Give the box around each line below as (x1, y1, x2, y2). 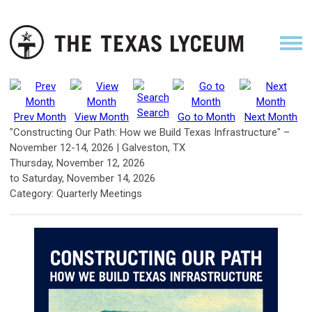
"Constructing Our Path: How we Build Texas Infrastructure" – (10, 126, 290, 139)
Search (136, 107, 169, 119)
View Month (75, 111, 129, 123)
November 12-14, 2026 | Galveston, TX (10, 141, 185, 154)
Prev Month (14, 111, 66, 123)
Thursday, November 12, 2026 (10, 157, 145, 169)
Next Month (244, 111, 297, 123)
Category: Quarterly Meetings (10, 187, 142, 200)
